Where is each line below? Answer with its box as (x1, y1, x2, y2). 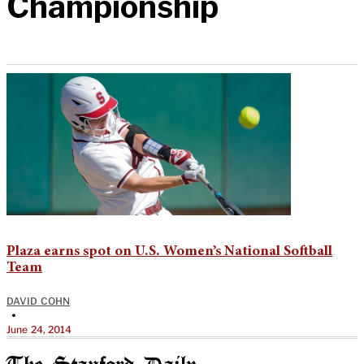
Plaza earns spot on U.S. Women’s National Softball (6, 244, 332, 259)
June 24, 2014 (6, 323, 72, 336)
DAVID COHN (6, 294, 70, 307)
